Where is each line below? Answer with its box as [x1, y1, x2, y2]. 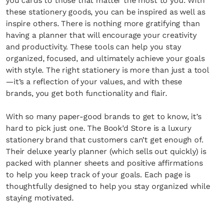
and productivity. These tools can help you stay [6, 42, 181, 51]
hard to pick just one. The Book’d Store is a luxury [6, 124, 191, 133]
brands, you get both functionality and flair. [6, 89, 167, 98]
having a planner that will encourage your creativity [6, 31, 197, 40]
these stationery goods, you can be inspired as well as [6, 7, 205, 16]
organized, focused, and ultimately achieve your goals [6, 54, 205, 63]
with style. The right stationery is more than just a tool [6, 65, 209, 75]
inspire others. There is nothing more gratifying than [6, 19, 200, 28]
